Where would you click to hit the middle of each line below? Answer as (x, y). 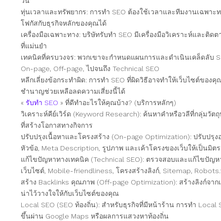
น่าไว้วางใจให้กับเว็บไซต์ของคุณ (70, 193)
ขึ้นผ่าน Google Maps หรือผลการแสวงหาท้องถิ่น (95, 216)
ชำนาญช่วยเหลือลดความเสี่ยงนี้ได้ (73, 91)
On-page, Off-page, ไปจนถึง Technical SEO (90, 68)
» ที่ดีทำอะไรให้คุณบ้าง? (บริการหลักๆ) (117, 102)
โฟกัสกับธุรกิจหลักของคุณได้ (64, 23)
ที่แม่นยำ (34, 46)
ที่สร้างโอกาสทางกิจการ (57, 125)
